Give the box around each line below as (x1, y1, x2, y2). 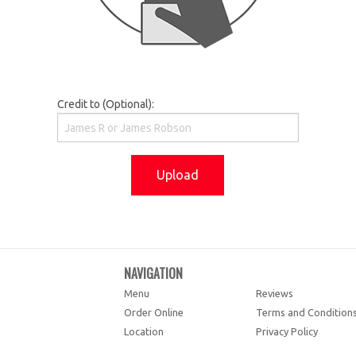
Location (123, 326, 164, 338)
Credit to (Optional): (57, 98, 155, 111)
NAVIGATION (123, 264, 183, 284)
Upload (157, 168, 199, 183)
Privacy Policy (256, 326, 319, 338)
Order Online (123, 307, 184, 319)
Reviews (256, 288, 294, 300)
